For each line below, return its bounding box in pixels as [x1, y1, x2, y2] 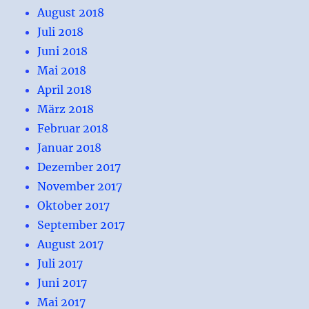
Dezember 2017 [37, 159, 121, 174]
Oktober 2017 [37, 198, 110, 212]
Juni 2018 [37, 43, 88, 58]
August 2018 [37, 5, 105, 19]
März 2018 [37, 101, 94, 116]
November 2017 [37, 179, 123, 193]
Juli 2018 [37, 24, 84, 39]
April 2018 [37, 82, 92, 97]
